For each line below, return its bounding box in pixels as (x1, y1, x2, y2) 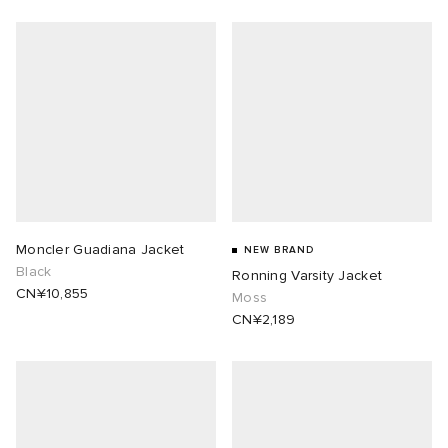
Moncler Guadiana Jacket (16, 241, 185, 259)
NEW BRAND (244, 244, 314, 257)
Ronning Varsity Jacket (232, 267, 383, 285)
